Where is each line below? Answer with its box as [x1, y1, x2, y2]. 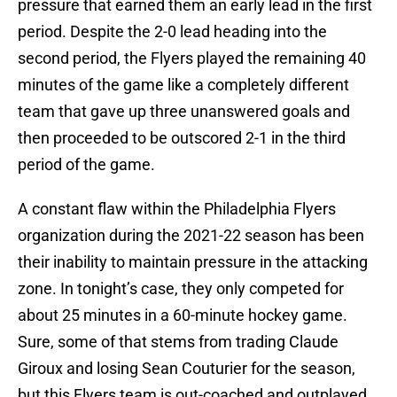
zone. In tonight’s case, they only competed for [18, 279, 344, 299]
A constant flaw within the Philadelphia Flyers [18, 199, 336, 219]
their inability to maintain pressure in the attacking [18, 253, 368, 272]
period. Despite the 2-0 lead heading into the [18, 22, 327, 42]
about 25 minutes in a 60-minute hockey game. [18, 306, 347, 325]
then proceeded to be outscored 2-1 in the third [18, 128, 346, 148]
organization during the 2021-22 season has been [18, 226, 364, 245]
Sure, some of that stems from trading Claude [18, 332, 339, 352]
